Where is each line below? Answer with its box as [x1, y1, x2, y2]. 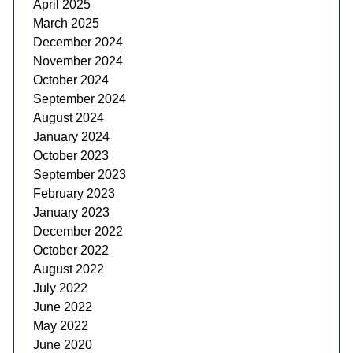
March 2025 [33, 16, 99, 30]
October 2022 [33, 243, 109, 257]
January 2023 [33, 205, 110, 219]
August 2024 [33, 110, 104, 124]
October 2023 [33, 148, 109, 162]
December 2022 [33, 224, 123, 238]
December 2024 [33, 35, 123, 49]
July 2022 [33, 281, 87, 295]
